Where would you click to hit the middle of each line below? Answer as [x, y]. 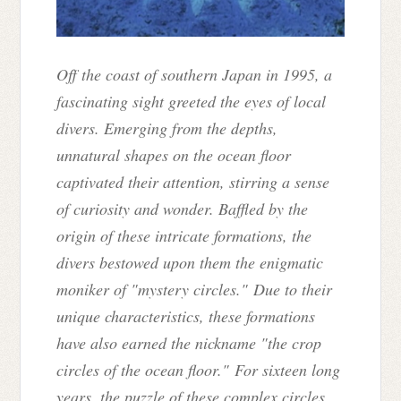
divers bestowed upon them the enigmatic [190, 263]
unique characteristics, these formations [186, 316]
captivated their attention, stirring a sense [193, 182]
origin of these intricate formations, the [184, 236]
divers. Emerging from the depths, [167, 128]
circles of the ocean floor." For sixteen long [199, 370]
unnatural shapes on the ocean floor [174, 155]
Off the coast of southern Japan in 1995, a [195, 75]
